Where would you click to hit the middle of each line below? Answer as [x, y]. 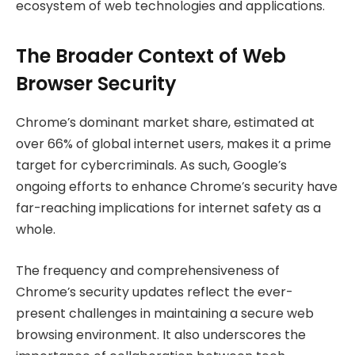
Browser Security [96, 84]
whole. [36, 230]
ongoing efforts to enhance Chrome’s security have [177, 187]
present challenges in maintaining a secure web [165, 313]
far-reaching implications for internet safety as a [168, 208]
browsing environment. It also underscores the [161, 334]
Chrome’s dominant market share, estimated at [165, 123]
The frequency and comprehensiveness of [148, 270]
